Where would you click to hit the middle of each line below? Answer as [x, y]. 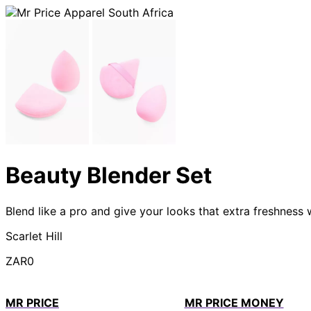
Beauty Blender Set [109, 176]
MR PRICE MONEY [234, 302]
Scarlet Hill [34, 236]
